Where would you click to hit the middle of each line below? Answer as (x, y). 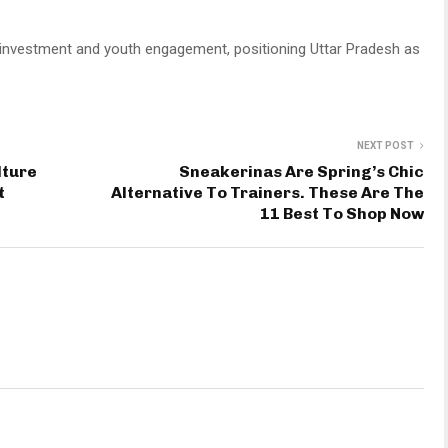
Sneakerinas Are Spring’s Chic (301, 171)
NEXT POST (385, 145)
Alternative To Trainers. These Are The (267, 192)
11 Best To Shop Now (342, 213)
